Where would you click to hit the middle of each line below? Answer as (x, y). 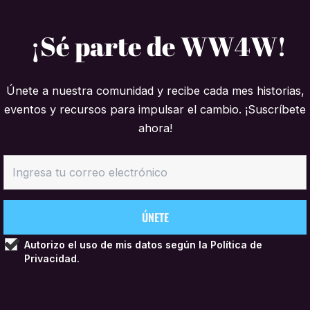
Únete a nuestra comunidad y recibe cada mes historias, (155, 91)
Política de (236, 245)
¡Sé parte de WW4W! (158, 46)
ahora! (155, 128)
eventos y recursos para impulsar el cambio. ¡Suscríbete (155, 110)
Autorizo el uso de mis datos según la (117, 245)
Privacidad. (52, 259)
